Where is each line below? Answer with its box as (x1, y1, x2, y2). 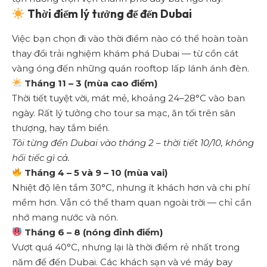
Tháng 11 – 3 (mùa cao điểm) (22, 77, 158, 89)
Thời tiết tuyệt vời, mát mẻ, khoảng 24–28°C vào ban (12, 92, 245, 104)
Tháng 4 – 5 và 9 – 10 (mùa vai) (22, 166, 168, 178)
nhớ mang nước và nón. (12, 211, 118, 223)
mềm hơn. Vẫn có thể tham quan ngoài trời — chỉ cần (12, 196, 252, 208)
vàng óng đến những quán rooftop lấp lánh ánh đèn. (12, 62, 249, 74)
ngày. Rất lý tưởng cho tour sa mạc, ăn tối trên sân (12, 107, 235, 119)
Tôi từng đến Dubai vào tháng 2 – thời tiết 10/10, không (12, 136, 254, 148)
